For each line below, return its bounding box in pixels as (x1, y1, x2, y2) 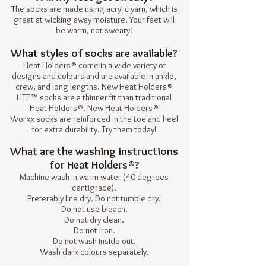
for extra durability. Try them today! (31, 124, 157, 135)
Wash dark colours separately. (39, 246, 149, 257)
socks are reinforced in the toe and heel (34, 113, 178, 124)
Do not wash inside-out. (52, 236, 136, 246)
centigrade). (72, 182, 116, 193)
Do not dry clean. (64, 214, 124, 225)
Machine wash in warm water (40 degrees (20, 172, 169, 182)
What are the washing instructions (10, 144, 178, 158)
